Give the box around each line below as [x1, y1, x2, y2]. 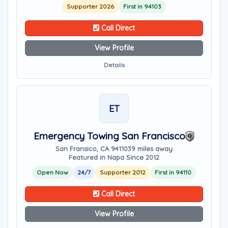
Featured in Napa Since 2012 [69, 153, 159, 161]
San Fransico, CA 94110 [55, 145, 128, 153]
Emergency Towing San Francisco [34, 130, 185, 142]
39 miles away [128, 145, 173, 153]
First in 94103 [123, 3, 161, 10]
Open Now [37, 168, 68, 176]
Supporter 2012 [100, 168, 146, 176]
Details [103, 61, 125, 69]
